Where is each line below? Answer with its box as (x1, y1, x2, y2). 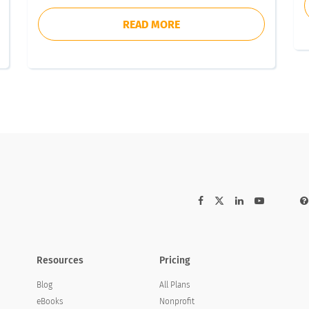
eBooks (36, 297, 63, 306)
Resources (36, 255, 83, 266)
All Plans (159, 280, 191, 290)
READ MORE (122, 18, 180, 31)
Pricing (159, 255, 191, 266)
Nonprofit (159, 297, 195, 306)
